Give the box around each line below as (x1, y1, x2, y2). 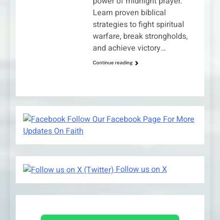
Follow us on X (114, 163, 167, 175)
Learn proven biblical (92, 7, 166, 19)
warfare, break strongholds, (92, 30, 188, 43)
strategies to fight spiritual (92, 19, 184, 31)
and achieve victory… (92, 42, 166, 55)
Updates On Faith (23, 125, 83, 137)
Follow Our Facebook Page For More (65, 113, 194, 125)
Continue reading (92, 59, 133, 66)
